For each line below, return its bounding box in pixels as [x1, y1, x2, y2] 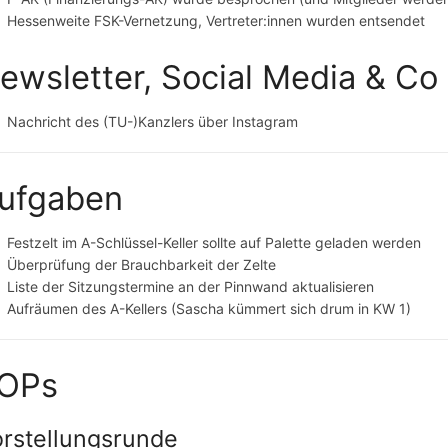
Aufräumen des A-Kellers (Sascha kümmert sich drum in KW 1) [7, 299, 412, 317]
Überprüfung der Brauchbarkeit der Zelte [7, 255, 277, 273]
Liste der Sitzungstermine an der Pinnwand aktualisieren [7, 277, 375, 295]
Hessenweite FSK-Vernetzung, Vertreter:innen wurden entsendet [7, 12, 426, 30]
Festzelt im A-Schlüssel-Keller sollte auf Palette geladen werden [7, 233, 422, 251]
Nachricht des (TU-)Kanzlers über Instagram [7, 112, 299, 130]
